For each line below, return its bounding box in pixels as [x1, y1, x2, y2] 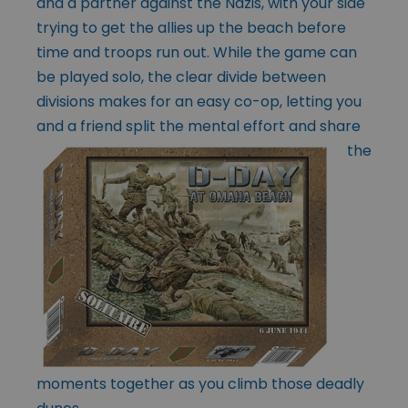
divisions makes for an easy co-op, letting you [36, 91, 362, 113]
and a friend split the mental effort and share [36, 116, 361, 138]
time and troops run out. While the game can [36, 42, 357, 64]
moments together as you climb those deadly [36, 373, 364, 395]
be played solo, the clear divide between [36, 66, 326, 88]
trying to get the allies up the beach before [36, 17, 346, 39]
